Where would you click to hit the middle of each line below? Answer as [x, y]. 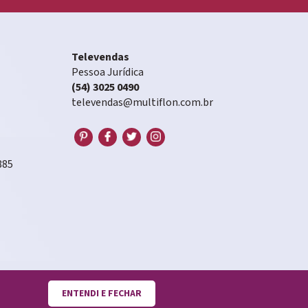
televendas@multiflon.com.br [142, 103]
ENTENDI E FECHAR [102, 294]
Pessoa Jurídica [107, 73]
